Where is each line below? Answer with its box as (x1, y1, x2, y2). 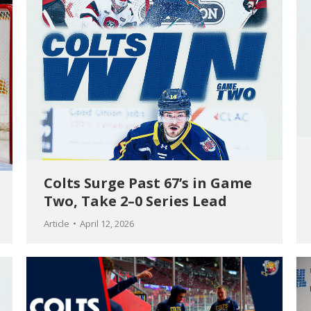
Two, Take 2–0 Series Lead (44, 192, 227, 211)
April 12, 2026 (80, 217, 134, 230)
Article (44, 217, 69, 230)
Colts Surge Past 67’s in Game (44, 174, 252, 193)
